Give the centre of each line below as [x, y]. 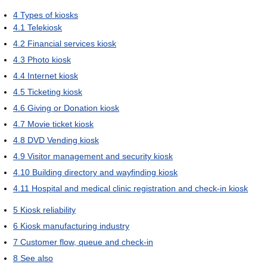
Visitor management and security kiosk [100, 156]
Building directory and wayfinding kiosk [105, 172]
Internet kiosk [53, 75]
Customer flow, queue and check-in [87, 242]
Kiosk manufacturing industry [75, 226]
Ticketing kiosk [55, 91]
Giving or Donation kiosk [73, 108]
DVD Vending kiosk [63, 140]
